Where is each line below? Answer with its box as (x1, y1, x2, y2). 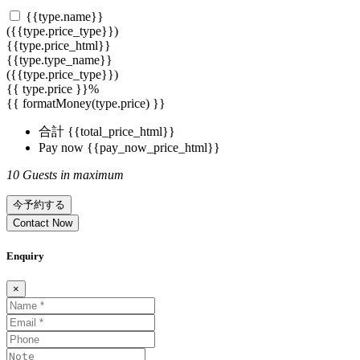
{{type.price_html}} (6, 39, 111, 53)
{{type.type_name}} (6, 53, 112, 67)
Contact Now (13, 217, 72, 230)
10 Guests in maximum (6, 168, 124, 182)
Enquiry (6, 249, 44, 262)
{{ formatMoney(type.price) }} (6, 96, 166, 111)
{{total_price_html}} (67, 125, 175, 139)
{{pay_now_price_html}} (87, 141, 220, 155)
